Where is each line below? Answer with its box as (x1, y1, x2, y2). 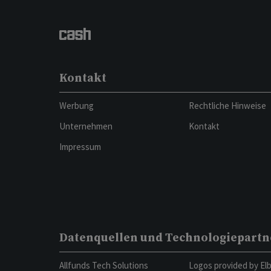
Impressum (59, 141, 101, 152)
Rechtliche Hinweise (188, 100, 266, 111)
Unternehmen (59, 120, 113, 132)
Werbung (59, 100, 94, 111)
